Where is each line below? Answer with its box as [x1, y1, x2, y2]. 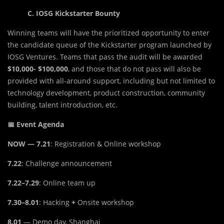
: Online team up [39, 178, 95, 188]
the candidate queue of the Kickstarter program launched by [7, 40, 211, 50]
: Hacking [39, 197, 69, 207]
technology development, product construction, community [7, 88, 205, 98]
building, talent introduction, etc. [7, 100, 117, 110]
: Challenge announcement [21, 158, 112, 168]
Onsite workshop [77, 197, 134, 207]
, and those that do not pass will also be [68, 64, 201, 74]
